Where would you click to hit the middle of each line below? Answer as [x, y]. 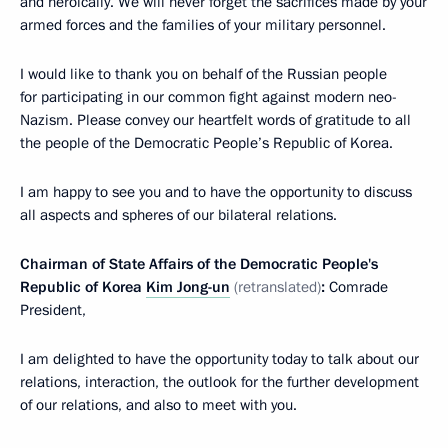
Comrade [356, 286]
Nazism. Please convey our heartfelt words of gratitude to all [215, 119]
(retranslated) [277, 286]
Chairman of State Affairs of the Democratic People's [199, 263]
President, [53, 309]
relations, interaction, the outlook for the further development [219, 381]
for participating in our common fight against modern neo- [208, 96]
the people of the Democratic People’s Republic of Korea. [206, 142]
